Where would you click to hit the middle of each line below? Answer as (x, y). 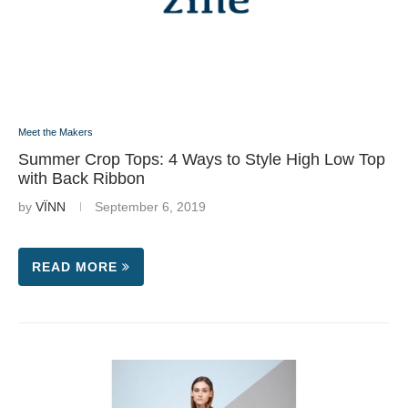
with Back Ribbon (82, 178)
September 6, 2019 (150, 207)
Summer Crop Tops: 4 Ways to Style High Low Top (202, 159)
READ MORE (75, 267)
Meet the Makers (56, 132)
